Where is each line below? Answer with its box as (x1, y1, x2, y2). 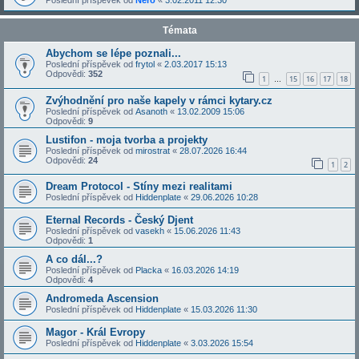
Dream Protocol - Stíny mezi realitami (46, 180, 232, 193)
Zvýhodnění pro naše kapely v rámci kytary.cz (46, 94, 272, 107)
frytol (135, 59, 155, 69)
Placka (135, 265, 162, 276)
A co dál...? (46, 253, 103, 266)
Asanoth (135, 106, 167, 116)
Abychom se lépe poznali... (46, 47, 181, 59)
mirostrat (135, 145, 170, 155)
